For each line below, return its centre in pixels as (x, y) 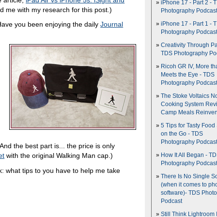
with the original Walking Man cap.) (59, 155)
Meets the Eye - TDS (188, 75)
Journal (112, 24)
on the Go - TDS (182, 134)
